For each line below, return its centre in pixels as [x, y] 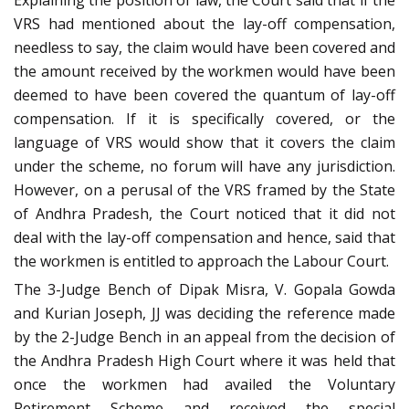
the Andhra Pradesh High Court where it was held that [204, 361]
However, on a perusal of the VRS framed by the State [204, 190]
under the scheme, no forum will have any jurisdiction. [204, 167]
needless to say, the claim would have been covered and [204, 48]
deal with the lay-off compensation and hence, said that [204, 238]
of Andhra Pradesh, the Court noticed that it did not [204, 214]
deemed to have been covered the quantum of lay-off [204, 95]
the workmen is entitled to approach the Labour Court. [201, 262]
